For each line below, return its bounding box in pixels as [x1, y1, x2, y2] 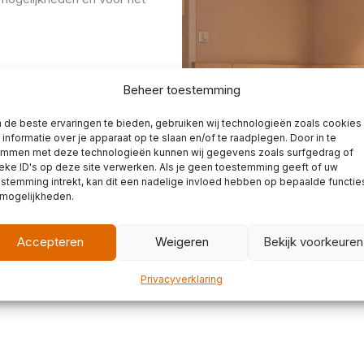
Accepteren [16, 234, 84, 249]
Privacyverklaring [141, 272, 223, 285]
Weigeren [154, 234, 209, 249]
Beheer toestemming [123, 81, 241, 97]
